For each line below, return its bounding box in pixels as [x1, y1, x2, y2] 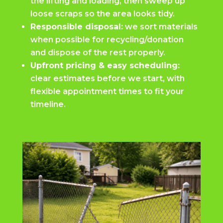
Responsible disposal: [30, 22, 123, 32]
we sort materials [122, 22, 198, 32]
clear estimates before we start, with [30, 74, 185, 84]
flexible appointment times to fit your [30, 87, 184, 97]
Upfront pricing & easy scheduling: [30, 61, 180, 71]
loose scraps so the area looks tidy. [30, 9, 175, 19]
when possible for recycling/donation [30, 35, 184, 45]
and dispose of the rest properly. [30, 48, 165, 58]
